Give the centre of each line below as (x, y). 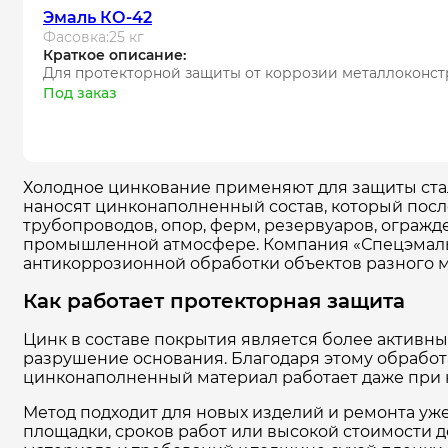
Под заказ (80, 92)
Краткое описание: (114, 54)
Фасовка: (76, 36)
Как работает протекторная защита (214, 301)
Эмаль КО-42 (97, 17)
